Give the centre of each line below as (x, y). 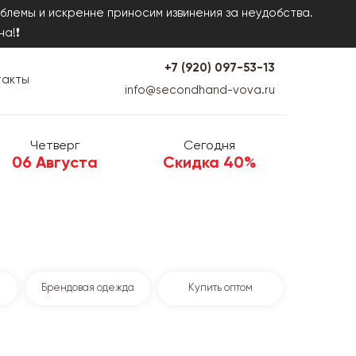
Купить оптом (220, 288)
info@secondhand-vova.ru (200, 90)
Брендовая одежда (87, 288)
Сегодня (209, 146)
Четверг (54, 146)
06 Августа (54, 163)
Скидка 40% (209, 163)
